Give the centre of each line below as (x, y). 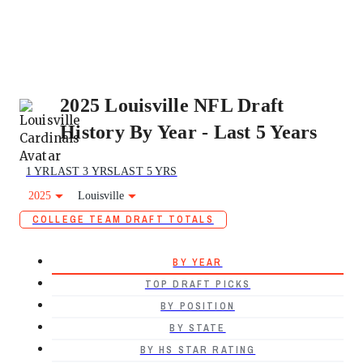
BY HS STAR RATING (198, 350)
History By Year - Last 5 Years (189, 132)
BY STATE (198, 328)
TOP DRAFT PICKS (198, 284)
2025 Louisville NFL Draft (172, 105)
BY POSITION (198, 306)
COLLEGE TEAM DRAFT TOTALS (123, 220)
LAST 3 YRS (82, 171)
